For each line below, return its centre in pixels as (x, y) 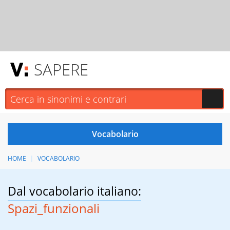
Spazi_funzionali (54, 208)
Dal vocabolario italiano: (74, 191)
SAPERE (61, 69)
